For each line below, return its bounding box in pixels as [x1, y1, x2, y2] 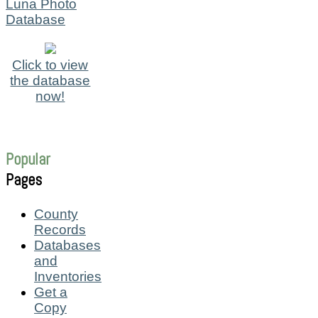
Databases [34, 237, 101, 253]
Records [34, 221, 86, 237]
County [34, 206, 78, 221]
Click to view [12, 57, 89, 72]
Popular [6, 149, 50, 170]
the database [10, 72, 91, 88]
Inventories [34, 268, 102, 284]
